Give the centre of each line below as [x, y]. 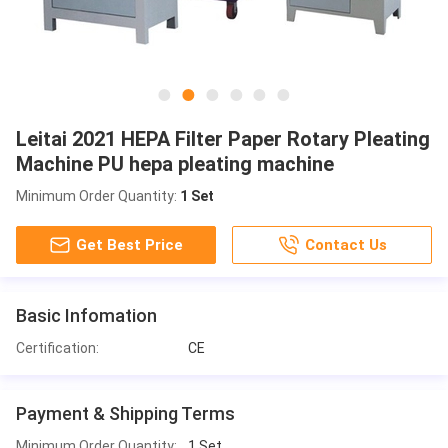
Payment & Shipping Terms [125, 413]
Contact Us [346, 244]
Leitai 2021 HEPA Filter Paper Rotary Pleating [223, 138]
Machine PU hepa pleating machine [175, 163]
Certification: [57, 347]
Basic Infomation [86, 315]
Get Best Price [130, 244]
